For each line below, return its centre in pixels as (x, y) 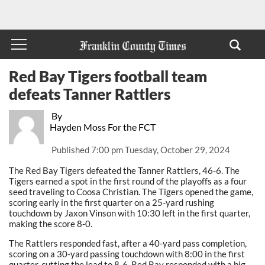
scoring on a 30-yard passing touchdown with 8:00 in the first (127, 253)
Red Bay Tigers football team (108, 76)
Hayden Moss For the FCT (102, 127)
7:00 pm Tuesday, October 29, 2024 (160, 150)
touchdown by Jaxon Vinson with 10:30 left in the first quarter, (130, 213)
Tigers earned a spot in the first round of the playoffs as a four (128, 181)
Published (71, 150)
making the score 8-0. (51, 223)
